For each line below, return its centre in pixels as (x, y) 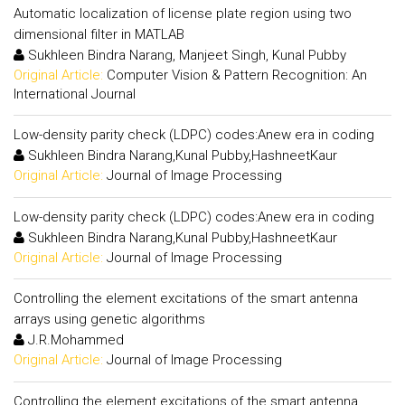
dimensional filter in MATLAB (99, 34)
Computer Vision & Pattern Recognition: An (237, 75)
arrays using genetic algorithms (109, 319)
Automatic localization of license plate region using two (183, 13)
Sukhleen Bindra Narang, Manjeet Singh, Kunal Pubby (185, 55)
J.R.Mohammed (74, 340)
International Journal (75, 94)
